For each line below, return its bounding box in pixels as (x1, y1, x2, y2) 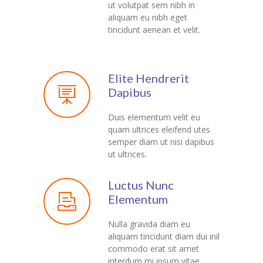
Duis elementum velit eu (108, 111, 200, 123)
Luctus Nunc (108, 177, 174, 192)
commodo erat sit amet (108, 242, 199, 254)
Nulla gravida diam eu (108, 218, 190, 230)
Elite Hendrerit (108, 70, 189, 85)
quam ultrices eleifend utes (108, 123, 210, 135)
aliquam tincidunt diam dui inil (108, 230, 220, 242)
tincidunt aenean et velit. (108, 23, 200, 35)
